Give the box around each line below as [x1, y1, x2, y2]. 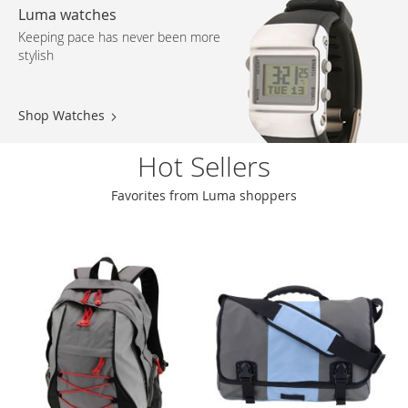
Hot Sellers [138, 148, 270, 186]
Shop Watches [18, 107, 105, 125]
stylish [18, 46, 54, 65]
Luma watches [18, 5, 117, 25]
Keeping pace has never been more [18, 28, 220, 46]
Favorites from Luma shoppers [111, 187, 297, 205]
